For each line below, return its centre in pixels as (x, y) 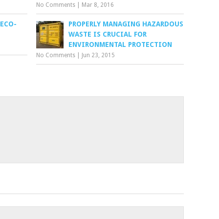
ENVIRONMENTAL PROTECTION (120, 44)
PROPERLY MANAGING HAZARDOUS (126, 24)
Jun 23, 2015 (99, 55)
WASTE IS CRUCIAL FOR (108, 34)
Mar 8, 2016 (98, 5)
